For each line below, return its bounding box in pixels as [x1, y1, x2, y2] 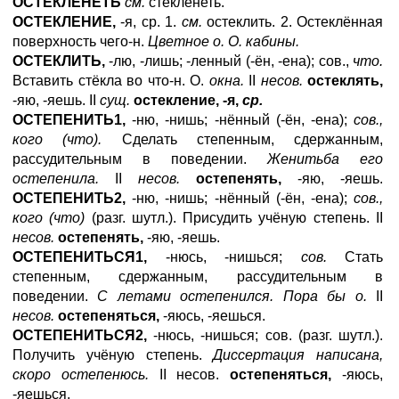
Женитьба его [267, 151, 383, 167]
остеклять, [302, 73, 383, 88]
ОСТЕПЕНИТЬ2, [12, 191, 126, 206]
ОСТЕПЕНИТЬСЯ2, [12, 328, 147, 343]
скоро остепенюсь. [12, 367, 159, 382]
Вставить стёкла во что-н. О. [12, 73, 209, 88]
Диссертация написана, [213, 347, 383, 362]
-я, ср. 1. [116, 14, 182, 29]
